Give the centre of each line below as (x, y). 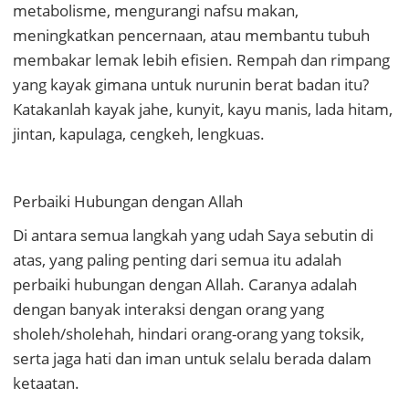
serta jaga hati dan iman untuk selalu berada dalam (192, 359)
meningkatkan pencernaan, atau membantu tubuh (191, 36)
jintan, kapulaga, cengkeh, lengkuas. (139, 134)
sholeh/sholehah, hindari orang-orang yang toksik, (189, 334)
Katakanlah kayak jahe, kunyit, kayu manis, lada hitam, (203, 110)
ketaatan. (46, 383)
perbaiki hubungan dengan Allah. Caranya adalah (185, 285)
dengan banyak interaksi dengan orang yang (168, 309)
